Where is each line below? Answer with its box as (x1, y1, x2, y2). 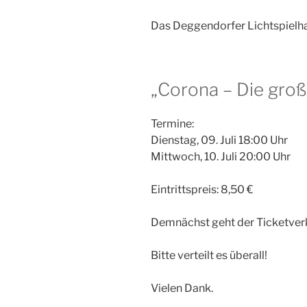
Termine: (151, 116, 194, 130)
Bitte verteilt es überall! (151, 248, 267, 262)
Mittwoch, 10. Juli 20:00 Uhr (151, 149, 291, 163)
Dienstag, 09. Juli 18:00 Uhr (151, 133, 288, 147)
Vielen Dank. (151, 281, 213, 295)
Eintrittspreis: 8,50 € (151, 182, 254, 196)
